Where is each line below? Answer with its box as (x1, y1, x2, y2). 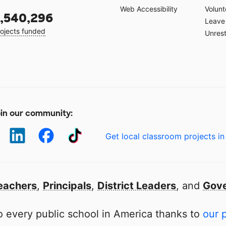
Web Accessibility (120, 5, 178, 14)
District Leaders (97, 180, 176, 192)
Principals (43, 180, 91, 192)
